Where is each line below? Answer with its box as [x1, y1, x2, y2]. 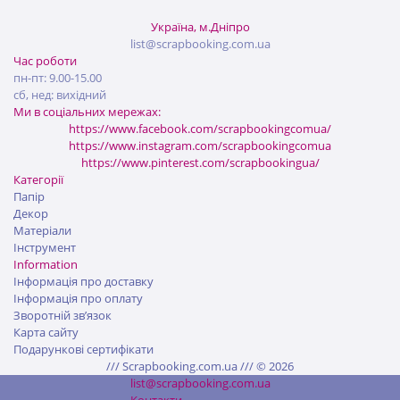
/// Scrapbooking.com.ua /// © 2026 [106, 358, 294, 375]
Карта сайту [13, 324, 79, 341]
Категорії [13, 171, 63, 188]
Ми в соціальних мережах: [13, 104, 161, 121]
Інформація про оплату [13, 290, 143, 307]
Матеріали [13, 222, 71, 239]
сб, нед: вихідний [13, 87, 106, 104]
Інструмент [13, 239, 76, 256]
